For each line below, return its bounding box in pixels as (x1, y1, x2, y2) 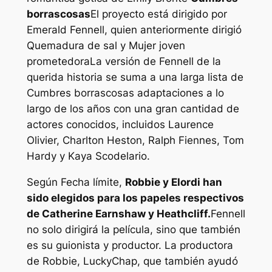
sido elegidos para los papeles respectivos (26, 192, 244, 205)
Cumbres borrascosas (26, 87, 134, 100)
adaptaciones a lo (134, 87, 224, 100)
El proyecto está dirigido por (90, 8, 227, 21)
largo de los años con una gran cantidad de (26, 103, 239, 115)
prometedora (26, 55, 90, 68)
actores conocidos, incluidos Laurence (26, 118, 214, 131)
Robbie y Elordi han (124, 176, 222, 189)
